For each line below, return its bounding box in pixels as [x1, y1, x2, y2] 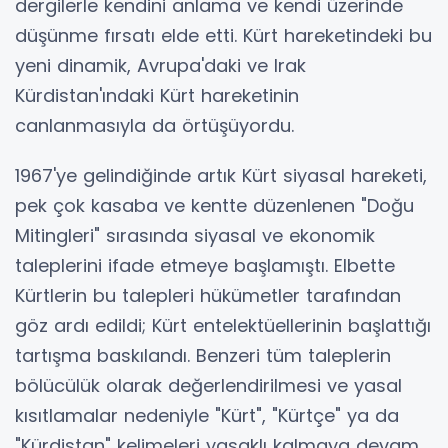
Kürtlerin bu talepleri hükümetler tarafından [15, 283, 401, 308]
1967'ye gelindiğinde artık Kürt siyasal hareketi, [15, 163, 427, 188]
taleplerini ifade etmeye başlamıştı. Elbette [15, 253, 395, 278]
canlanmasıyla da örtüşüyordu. [15, 113, 294, 138]
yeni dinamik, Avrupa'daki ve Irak [15, 53, 306, 78]
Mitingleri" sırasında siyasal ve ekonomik [15, 223, 375, 248]
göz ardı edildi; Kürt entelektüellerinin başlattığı [15, 313, 431, 338]
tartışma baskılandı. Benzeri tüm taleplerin [15, 343, 391, 368]
